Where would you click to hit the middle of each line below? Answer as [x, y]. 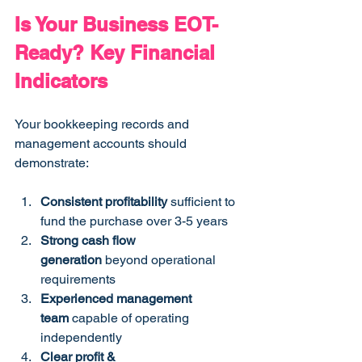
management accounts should [102, 144]
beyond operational [160, 260]
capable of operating [130, 318]
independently [81, 338]
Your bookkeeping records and [103, 124]
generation [71, 260]
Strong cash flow [90, 241]
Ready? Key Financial [118, 53]
